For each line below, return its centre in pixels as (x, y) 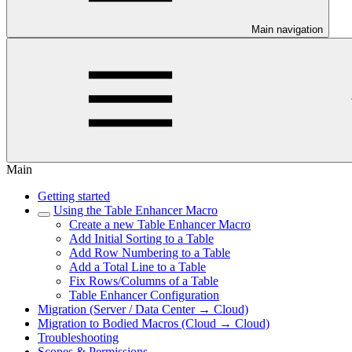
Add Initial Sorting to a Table (141, 238)
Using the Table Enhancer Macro (136, 210)
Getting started (74, 196)
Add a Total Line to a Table (137, 267)
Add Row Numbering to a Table (150, 253)
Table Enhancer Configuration (144, 295)
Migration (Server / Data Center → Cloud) (143, 309)
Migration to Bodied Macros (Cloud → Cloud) (154, 323)
